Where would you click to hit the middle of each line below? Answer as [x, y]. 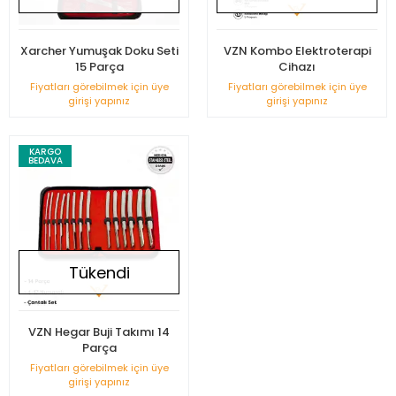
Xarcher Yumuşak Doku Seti [99, 51]
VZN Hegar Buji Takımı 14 [99, 332]
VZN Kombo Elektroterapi [297, 51]
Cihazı [297, 67]
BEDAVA [45, 160]
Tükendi [99, 272]
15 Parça [99, 67]
